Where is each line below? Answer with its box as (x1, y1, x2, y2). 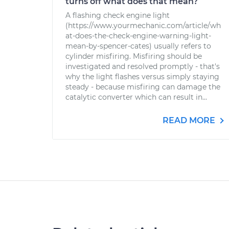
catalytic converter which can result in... (65, 93, 207, 102)
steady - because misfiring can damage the (65, 82, 220, 91)
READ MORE (163, 116, 217, 125)
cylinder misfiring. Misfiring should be (65, 52, 202, 61)
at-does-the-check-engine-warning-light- (65, 31, 211, 40)
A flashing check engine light (65, 11, 170, 20)
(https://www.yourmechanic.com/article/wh (65, 21, 221, 30)
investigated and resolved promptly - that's (65, 62, 220, 71)
